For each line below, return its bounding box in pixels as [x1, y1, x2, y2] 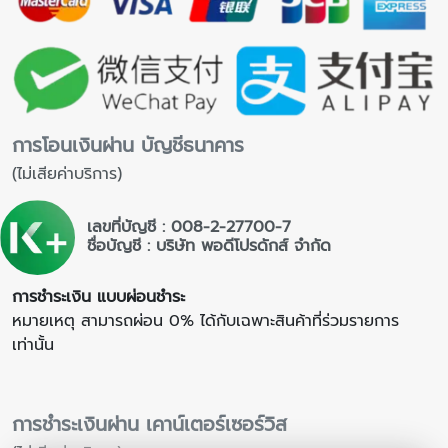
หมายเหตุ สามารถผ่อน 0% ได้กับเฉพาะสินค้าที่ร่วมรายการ [12, 399, 399, 424]
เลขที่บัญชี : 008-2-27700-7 [86, 306, 291, 331]
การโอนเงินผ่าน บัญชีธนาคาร [12, 222, 244, 252]
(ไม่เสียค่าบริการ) [12, 253, 122, 278]
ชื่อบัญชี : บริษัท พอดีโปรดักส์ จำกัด [86, 325, 331, 350]
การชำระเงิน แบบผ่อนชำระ [12, 375, 185, 400]
